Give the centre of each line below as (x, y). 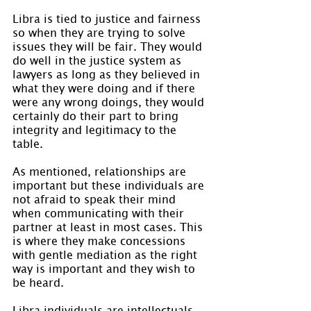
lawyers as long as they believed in (108, 73)
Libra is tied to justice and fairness (108, 18)
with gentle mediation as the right (107, 254)
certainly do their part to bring (97, 115)
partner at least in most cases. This (109, 226)
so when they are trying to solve (101, 32)
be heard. (38, 281)
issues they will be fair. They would (109, 45)
